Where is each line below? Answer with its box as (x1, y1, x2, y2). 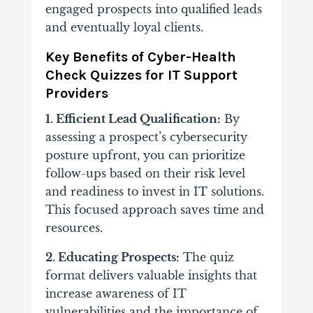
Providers (45, 85, 108, 102)
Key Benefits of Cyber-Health (45, 49, 236, 66)
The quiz (179, 250, 234, 265)
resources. (45, 221, 103, 235)
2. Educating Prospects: (45, 250, 180, 265)
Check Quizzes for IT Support (45, 67, 238, 84)
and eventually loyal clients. (45, 20, 203, 35)
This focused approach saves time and (45, 203, 264, 217)
